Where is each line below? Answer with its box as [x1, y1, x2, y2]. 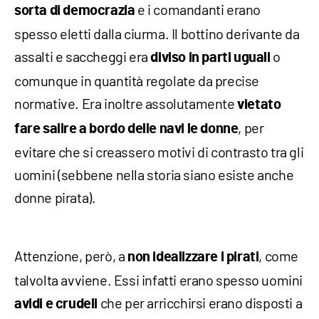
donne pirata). [14, 189, 96, 206]
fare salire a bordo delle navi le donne [14, 122, 239, 137]
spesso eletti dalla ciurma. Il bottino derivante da [14, 25, 300, 43]
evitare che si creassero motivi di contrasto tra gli [14, 143, 304, 161]
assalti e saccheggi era [14, 48, 151, 66]
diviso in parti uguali [150, 51, 273, 66]
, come [258, 247, 299, 265]
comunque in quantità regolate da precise [14, 72, 260, 90]
